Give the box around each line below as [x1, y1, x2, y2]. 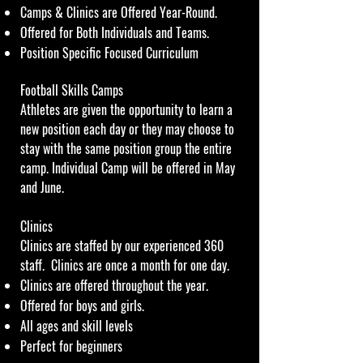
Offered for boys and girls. [20, 296, 144, 315]
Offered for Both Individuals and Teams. [20, 23, 209, 42]
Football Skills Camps [20, 80, 123, 100]
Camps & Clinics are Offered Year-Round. [20, 2, 217, 22]
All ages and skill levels [20, 316, 133, 335]
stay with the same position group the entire [20, 139, 232, 158]
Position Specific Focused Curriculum [20, 43, 199, 62]
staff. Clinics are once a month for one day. [20, 255, 229, 275]
